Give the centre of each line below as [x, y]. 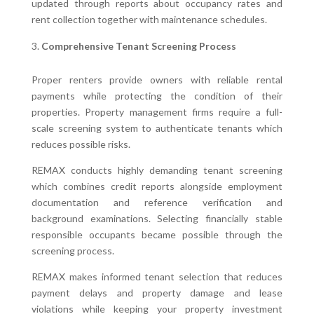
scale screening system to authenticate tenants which [157, 128]
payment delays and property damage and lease [157, 292]
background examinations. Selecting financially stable [157, 218]
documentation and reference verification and [157, 202]
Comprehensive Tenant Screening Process [138, 46]
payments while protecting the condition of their [157, 95]
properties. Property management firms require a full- [157, 111]
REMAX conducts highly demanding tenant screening [157, 170]
